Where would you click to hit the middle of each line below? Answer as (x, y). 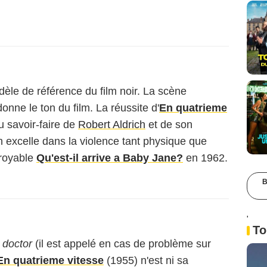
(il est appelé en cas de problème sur (122, 244)
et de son (169, 125)
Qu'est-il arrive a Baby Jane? (110, 158)
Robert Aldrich (112, 125)
